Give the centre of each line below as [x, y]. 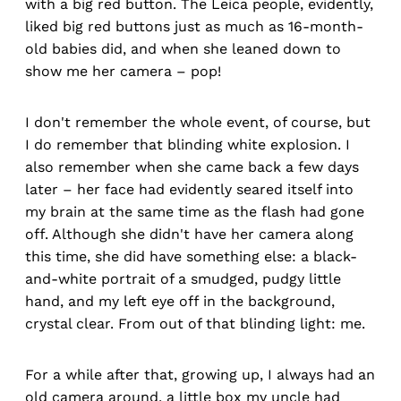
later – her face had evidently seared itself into [189, 190]
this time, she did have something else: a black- [191, 257]
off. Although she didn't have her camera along [189, 235]
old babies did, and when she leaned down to [183, 49]
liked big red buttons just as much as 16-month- [194, 27]
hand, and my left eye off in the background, [180, 302]
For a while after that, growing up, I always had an [200, 375]
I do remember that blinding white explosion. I [188, 145]
